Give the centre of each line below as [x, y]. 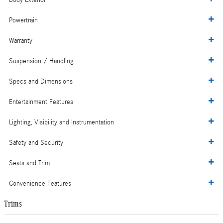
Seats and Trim [29, 164]
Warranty [21, 41]
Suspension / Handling [41, 61]
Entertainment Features [41, 102]
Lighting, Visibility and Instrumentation [61, 123]
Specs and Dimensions [41, 82]
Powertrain [23, 21]
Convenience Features [40, 184]
